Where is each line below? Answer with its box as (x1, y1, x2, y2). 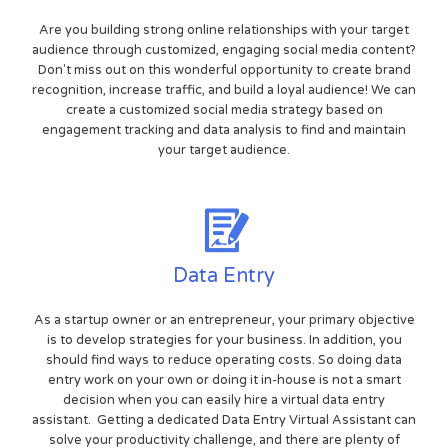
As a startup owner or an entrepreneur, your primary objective (33, 312, 415, 329)
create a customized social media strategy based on (65, 102, 383, 119)
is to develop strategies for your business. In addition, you (46, 332, 402, 349)
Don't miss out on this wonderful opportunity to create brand (37, 62, 411, 79)
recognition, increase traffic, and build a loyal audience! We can (32, 82, 416, 99)
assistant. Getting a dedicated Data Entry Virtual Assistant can (32, 412, 416, 429)
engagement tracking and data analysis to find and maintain (42, 122, 406, 139)
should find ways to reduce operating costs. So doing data (46, 352, 402, 369)
